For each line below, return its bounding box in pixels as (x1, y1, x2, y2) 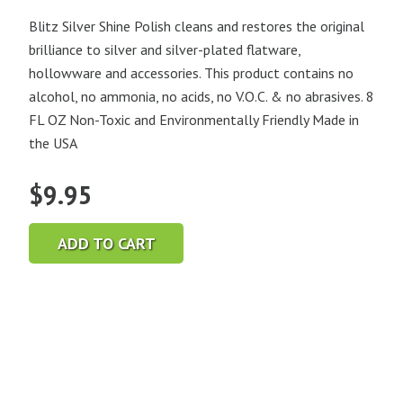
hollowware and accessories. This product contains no (29, 64, 354, 83)
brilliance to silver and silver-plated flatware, (29, 40, 300, 59)
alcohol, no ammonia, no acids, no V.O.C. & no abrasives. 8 (29, 87, 374, 106)
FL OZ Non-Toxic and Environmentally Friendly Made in (29, 111, 359, 130)
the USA (29, 134, 77, 153)
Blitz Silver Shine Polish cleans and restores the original (29, 17, 364, 36)
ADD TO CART (57, 232, 156, 254)
